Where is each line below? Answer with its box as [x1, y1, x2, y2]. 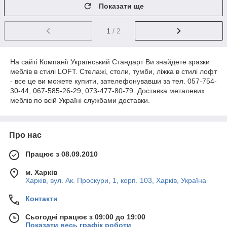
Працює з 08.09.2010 [25, 149, 98, 158]
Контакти [25, 194, 58, 203]
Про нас [9, 130, 42, 139]
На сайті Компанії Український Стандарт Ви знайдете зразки [10, 57, 210, 66]
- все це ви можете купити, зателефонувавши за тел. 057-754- [10, 77, 217, 85]
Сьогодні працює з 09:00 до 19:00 [25, 212, 145, 221]
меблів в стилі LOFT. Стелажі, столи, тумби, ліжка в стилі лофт [10, 67, 217, 75]
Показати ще [99, 2, 144, 10]
